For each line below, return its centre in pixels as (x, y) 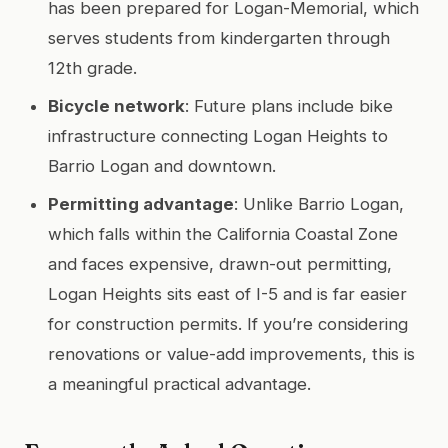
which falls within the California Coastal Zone (223, 233)
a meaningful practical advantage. (179, 383)
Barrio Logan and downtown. (162, 165)
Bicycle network (116, 105)
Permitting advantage (141, 203)
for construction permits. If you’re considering (228, 323)
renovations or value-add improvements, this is (231, 353)
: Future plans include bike (289, 105)
